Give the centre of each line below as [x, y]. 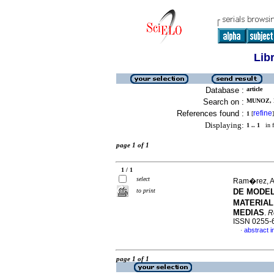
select [143, 179]
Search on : [224, 102]
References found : [210, 113]
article [254, 89]
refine [263, 113]
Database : [225, 90]
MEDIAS [249, 213]
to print [146, 191]
